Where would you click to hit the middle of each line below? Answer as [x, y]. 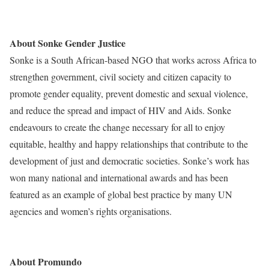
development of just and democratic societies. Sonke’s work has [129, 161]
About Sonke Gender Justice [68, 43]
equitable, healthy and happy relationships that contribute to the [129, 144]
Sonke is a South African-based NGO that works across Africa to [133, 60]
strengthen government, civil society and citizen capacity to [120, 77]
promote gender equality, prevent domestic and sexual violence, [129, 93]
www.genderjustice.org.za [59, 228]
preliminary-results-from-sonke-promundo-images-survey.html [127, 9]
